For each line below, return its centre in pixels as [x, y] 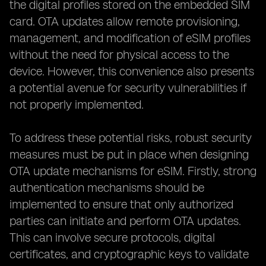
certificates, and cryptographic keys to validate [129, 254]
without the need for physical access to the [119, 55]
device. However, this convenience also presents [132, 71]
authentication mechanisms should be [107, 188]
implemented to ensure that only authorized [121, 204]
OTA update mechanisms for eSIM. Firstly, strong [133, 171]
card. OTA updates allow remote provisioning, [125, 21]
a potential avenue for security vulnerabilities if [128, 88]
